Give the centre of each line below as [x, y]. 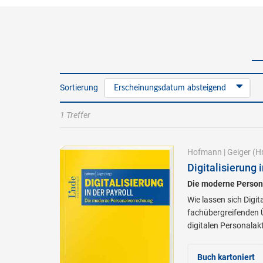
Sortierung [79, 87]
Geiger [239, 152]
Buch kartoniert [226, 257]
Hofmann [204, 152]
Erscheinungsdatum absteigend [170, 88]
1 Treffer [75, 115]
